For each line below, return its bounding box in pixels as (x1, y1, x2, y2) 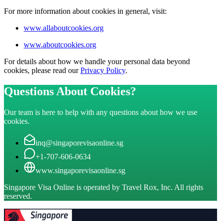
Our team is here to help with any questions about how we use (4, 108, 197, 116)
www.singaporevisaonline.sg (36, 166, 125, 175)
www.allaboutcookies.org (24, 23, 104, 32)
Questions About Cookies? (4, 84, 136, 98)
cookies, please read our (4, 66, 80, 74)
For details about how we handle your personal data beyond (4, 57, 190, 66)
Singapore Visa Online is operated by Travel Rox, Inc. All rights (4, 183, 203, 191)
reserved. (4, 191, 32, 200)
